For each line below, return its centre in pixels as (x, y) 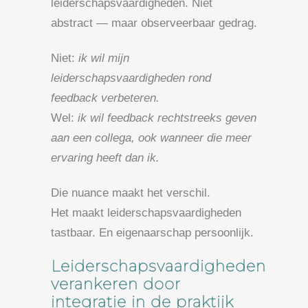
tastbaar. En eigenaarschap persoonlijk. (152, 232)
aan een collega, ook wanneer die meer (151, 137)
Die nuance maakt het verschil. (131, 192)
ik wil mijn (104, 58)
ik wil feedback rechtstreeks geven (167, 118)
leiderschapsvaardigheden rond (131, 78)
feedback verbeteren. (105, 98)
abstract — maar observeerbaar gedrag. (154, 23)
